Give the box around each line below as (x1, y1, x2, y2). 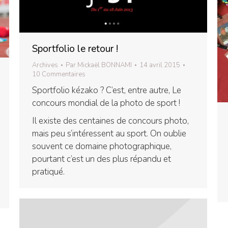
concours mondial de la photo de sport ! (32, 97, 180, 109)
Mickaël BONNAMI (77, 61, 132, 70)
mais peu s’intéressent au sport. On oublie (32, 128, 186, 139)
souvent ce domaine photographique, (32, 140, 172, 152)
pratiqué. (32, 166, 65, 178)
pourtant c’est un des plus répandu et (32, 153, 171, 165)
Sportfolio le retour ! (32, 42, 118, 55)
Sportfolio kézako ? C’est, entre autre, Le (32, 84, 181, 96)
